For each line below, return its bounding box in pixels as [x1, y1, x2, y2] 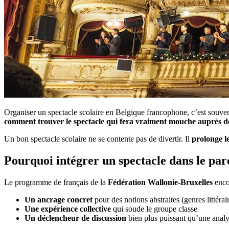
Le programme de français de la [4, 177, 108, 187]
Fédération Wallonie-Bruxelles [108, 177, 213, 187]
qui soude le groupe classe [111, 204, 197, 213]
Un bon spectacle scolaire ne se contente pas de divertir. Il [4, 134, 192, 143]
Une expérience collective [25, 204, 111, 213]
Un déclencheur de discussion [25, 213, 126, 222]
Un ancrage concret [25, 195, 93, 204]
